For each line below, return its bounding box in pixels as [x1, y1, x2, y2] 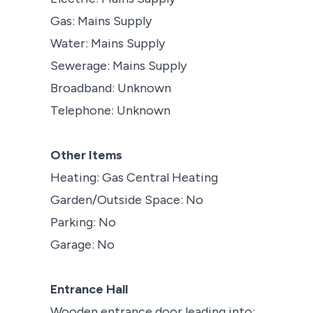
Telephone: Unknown [50, 102, 170, 118]
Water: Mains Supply [50, 35, 165, 51]
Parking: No [50, 214, 116, 230]
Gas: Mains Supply [50, 13, 152, 29]
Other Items [50, 147, 122, 163]
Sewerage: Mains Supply [50, 57, 187, 73]
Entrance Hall [50, 281, 128, 297]
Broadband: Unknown [50, 80, 171, 96]
